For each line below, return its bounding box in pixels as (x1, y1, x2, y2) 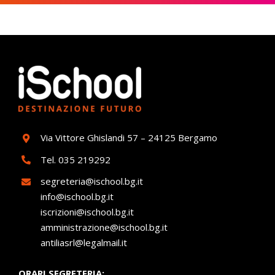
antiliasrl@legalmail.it (40, 236, 127, 249)
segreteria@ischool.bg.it (40, 175, 149, 188)
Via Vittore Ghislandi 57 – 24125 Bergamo (40, 131, 217, 144)
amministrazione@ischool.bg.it (40, 221, 168, 234)
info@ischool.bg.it (40, 190, 114, 203)
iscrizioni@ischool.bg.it (40, 206, 134, 219)
